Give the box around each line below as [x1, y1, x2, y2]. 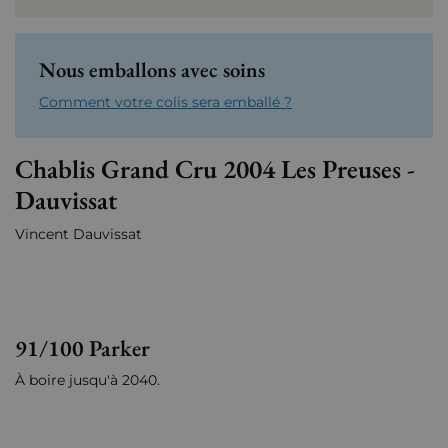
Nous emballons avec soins [39, 56, 265, 84]
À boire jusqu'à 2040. [15, 371, 160, 390]
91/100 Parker [15, 333, 150, 364]
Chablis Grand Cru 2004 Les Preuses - [15, 152, 415, 187]
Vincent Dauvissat [15, 225, 146, 244]
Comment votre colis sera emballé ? [39, 93, 292, 112]
